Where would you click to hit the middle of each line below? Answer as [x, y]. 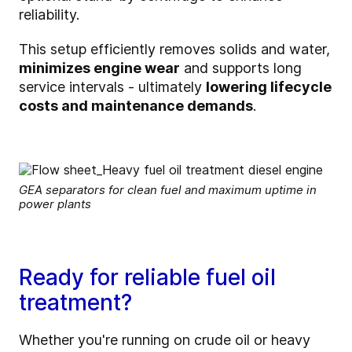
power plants [55, 204]
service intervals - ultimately [112, 87]
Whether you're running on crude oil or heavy [165, 340]
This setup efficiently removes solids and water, [174, 49]
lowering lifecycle [269, 87]
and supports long [241, 68]
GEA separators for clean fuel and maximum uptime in [168, 190]
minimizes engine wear [99, 68]
